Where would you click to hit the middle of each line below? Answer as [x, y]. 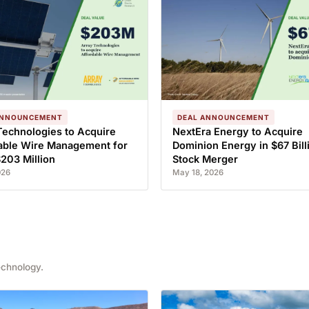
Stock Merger [205, 159]
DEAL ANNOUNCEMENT [223, 117]
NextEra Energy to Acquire [238, 131]
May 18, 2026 [198, 172]
